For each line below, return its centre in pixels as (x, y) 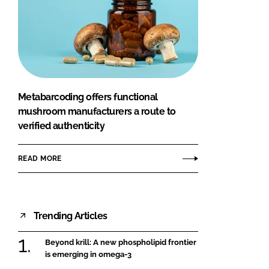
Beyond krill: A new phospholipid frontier (121, 243)
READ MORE (40, 158)
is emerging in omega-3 (88, 255)
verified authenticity (62, 126)
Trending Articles (71, 216)
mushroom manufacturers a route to (97, 112)
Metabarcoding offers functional (88, 97)
